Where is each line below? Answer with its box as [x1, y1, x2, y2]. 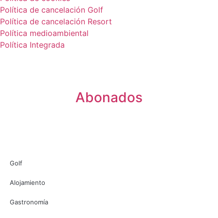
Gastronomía [10, 198, 48, 206]
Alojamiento [10, 179, 45, 187]
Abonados [75, 89, 143, 106]
